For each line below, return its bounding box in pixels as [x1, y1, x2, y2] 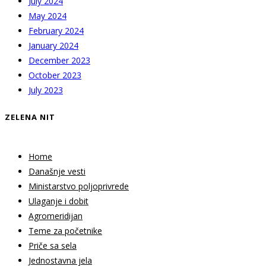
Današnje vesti [28, 165, 85, 177]
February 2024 [28, 24, 84, 36]
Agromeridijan [28, 210, 83, 221]
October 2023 [28, 69, 81, 81]
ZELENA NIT [5, 111, 55, 122]
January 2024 [28, 39, 78, 51]
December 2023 [28, 54, 90, 66]
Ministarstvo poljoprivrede [28, 180, 129, 192]
